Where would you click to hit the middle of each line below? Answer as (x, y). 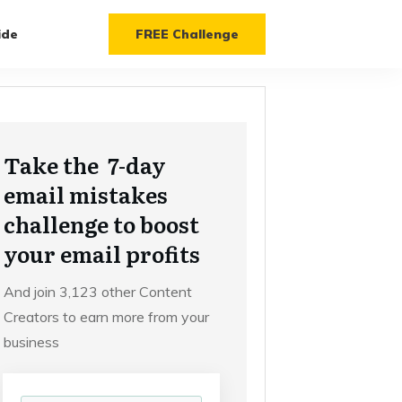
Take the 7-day (84, 165)
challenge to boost (101, 224)
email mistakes (85, 195)
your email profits (101, 254)
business (31, 342)
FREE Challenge (187, 35)
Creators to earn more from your (106, 317)
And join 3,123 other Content (97, 292)
